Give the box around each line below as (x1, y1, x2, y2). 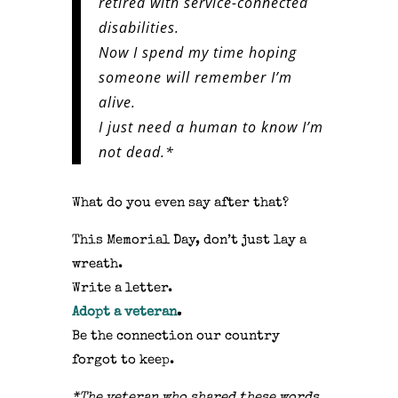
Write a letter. (71, 282, 172, 296)
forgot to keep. (71, 354, 174, 368)
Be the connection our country (71, 330, 280, 344)
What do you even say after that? (71, 196, 289, 211)
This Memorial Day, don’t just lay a (71, 234, 306, 248)
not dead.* (98, 142, 174, 163)
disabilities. (98, 18, 179, 38)
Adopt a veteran (71, 306, 177, 320)
